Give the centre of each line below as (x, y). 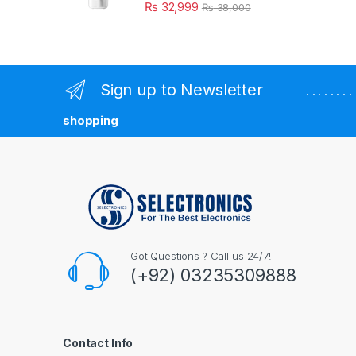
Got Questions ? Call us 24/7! (200, 256)
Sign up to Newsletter (181, 90)
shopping (91, 120)
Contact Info (98, 343)
